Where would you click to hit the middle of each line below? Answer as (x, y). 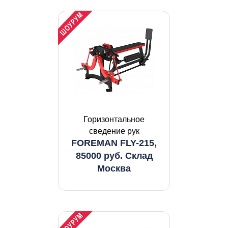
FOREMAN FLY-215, (114, 143)
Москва (114, 168)
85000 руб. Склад (114, 156)
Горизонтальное (114, 119)
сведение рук (114, 131)
